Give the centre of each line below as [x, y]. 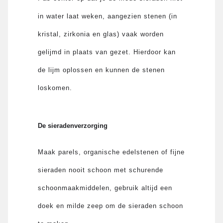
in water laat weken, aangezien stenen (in [108, 16]
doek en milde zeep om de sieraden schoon [111, 206]
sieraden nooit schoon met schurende [101, 170]
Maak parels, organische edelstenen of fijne [111, 152]
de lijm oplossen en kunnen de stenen [102, 70]
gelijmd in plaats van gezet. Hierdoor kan [107, 52]
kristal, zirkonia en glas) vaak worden [101, 34]
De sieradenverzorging [73, 125]
